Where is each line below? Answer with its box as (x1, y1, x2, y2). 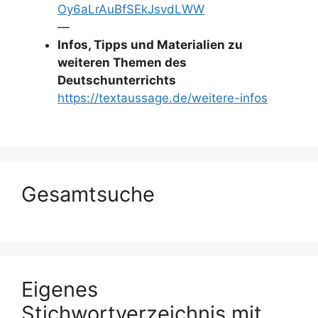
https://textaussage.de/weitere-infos (57, 91, 268, 105)
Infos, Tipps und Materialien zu (57, 38, 243, 52)
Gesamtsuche (21, 181, 155, 207)
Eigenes (21, 276, 98, 302)
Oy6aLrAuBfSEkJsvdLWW (57, 2, 204, 16)
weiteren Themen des (57, 55, 187, 70)
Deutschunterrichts (57, 73, 176, 87)
